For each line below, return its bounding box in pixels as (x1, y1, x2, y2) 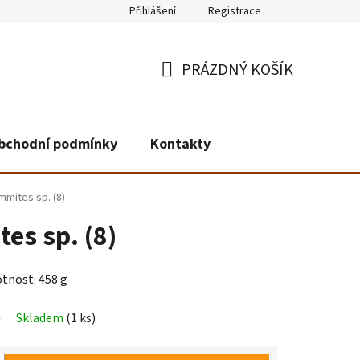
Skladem (16, 309, 66, 328)
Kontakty (150, 133, 211, 154)
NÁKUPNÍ (160, 77, 225, 100)
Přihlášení (129, 3, 176, 19)
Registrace (208, 3, 261, 19)
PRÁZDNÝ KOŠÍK (182, 58, 293, 81)
